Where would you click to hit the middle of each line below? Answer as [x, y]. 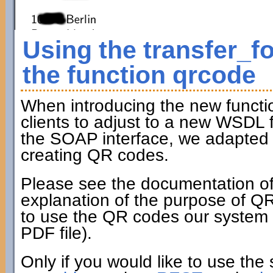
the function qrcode [139, 75]
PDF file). [56, 233]
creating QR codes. [94, 155]
